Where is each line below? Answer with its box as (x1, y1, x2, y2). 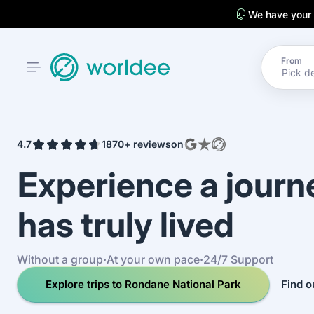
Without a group (17, 252, 103, 266)
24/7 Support (203, 252, 273, 266)
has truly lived (18, 203, 234, 245)
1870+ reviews (102, 138, 171, 150)
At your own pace (107, 252, 200, 266)
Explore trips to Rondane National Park (46, 278, 241, 291)
